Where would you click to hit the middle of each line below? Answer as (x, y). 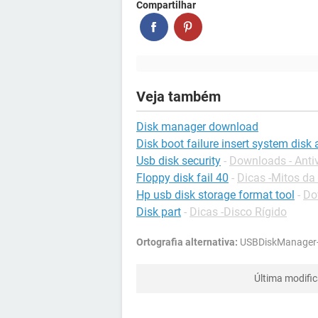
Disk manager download (197, 126)
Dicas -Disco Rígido (238, 212)
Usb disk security (179, 160)
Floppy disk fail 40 (182, 177)
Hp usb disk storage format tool (215, 194)
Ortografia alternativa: (187, 242)
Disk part (159, 212)
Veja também (179, 96)
